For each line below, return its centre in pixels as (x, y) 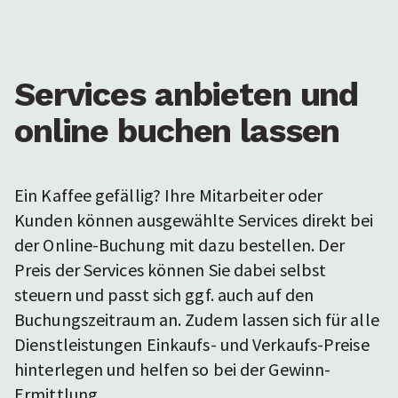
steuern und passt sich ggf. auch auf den (164, 295)
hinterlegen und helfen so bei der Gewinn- (173, 370)
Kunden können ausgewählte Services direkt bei (194, 220)
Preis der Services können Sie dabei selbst (171, 270)
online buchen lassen (177, 131)
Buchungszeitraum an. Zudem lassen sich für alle (197, 320)
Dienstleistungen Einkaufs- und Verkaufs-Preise (192, 345)
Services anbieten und (187, 95)
